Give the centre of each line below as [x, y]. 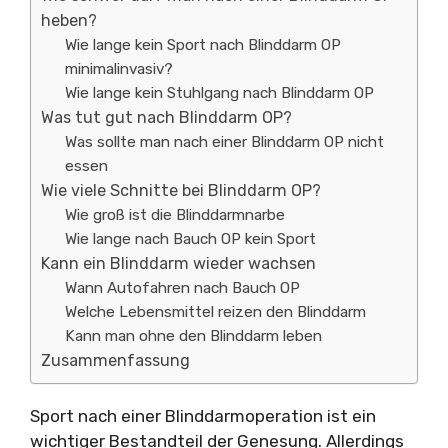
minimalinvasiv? [119, 69]
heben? [69, 20]
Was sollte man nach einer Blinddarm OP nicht [225, 142]
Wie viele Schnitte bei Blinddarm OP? [181, 190]
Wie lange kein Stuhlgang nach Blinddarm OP [220, 93]
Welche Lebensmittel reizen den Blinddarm [216, 312]
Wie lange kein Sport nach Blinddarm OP [203, 45]
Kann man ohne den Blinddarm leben [194, 336]
